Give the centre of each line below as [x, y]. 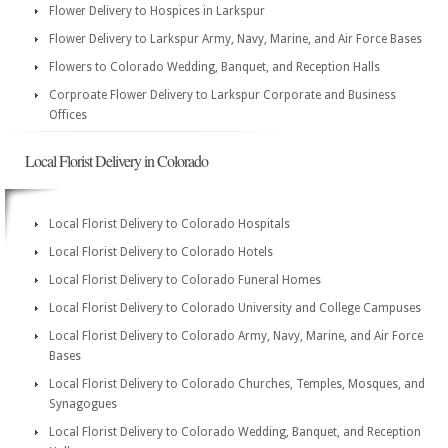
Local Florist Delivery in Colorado [116, 160]
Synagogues [83, 404]
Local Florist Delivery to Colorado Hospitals [169, 224]
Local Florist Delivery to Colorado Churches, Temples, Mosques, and [237, 384]
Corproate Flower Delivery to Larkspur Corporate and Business [222, 95]
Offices [68, 115]
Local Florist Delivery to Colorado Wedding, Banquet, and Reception [235, 432]
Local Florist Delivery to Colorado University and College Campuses [235, 308]
